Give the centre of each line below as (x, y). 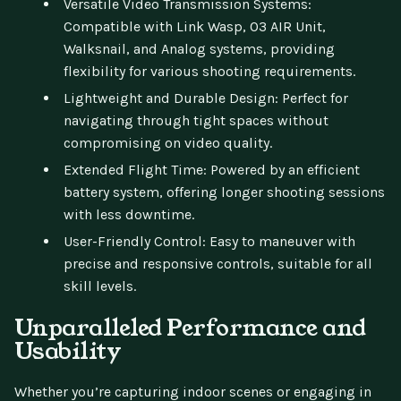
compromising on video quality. (168, 142)
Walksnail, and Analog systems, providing (199, 48)
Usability (68, 350)
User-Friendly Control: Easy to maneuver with (209, 241)
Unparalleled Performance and (190, 327)
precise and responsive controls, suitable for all (218, 263)
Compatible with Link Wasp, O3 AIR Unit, (195, 26)
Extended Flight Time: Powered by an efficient (212, 169)
